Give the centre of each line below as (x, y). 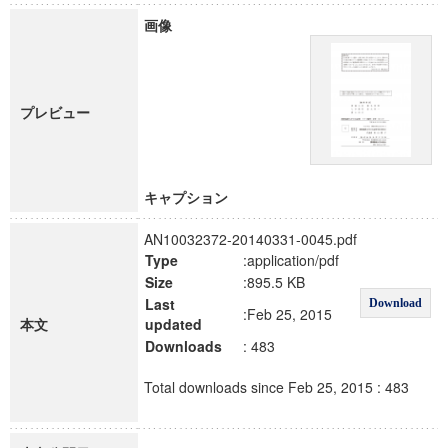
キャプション (186, 197)
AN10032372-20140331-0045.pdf (250, 239)
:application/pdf (291, 260)
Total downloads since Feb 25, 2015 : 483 (276, 387)
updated (173, 324)
